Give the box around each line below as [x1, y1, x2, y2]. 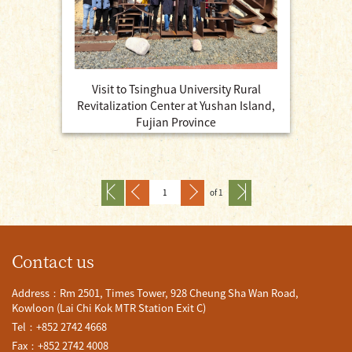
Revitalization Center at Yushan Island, [77, 97, 275, 113]
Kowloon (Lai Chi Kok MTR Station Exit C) [12, 300, 206, 316]
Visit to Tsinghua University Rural [91, 80, 261, 97]
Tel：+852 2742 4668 [12, 319, 107, 335]
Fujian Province [136, 113, 216, 130]
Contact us [12, 249, 94, 273]
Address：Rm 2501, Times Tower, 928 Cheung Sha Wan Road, [12, 285, 299, 301]
